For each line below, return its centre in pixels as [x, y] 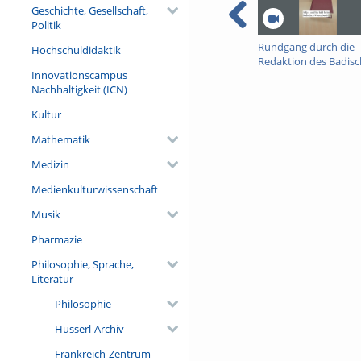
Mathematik [60, 139]
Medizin [50, 164]
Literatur [52, 278]
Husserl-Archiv [89, 328]
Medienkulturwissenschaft [94, 189]
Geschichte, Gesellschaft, [89, 10]
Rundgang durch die [306, 47]
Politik [46, 25]
